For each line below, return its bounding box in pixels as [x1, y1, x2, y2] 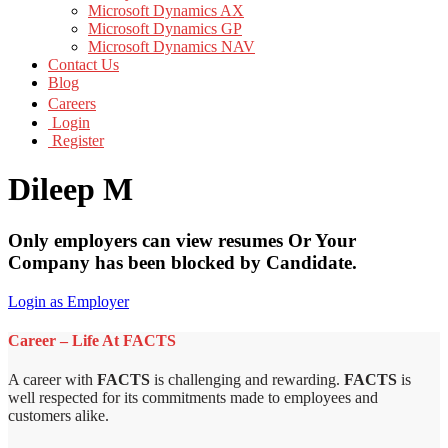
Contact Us [48, 56, 119, 73]
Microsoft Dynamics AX [88, 2, 244, 19]
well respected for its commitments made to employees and [8, 389, 378, 407]
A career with [8, 371, 97, 389]
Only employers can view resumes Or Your [8, 229, 356, 251]
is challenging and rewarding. [150, 371, 344, 389]
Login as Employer [8, 292, 129, 310]
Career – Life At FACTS [8, 331, 176, 349]
